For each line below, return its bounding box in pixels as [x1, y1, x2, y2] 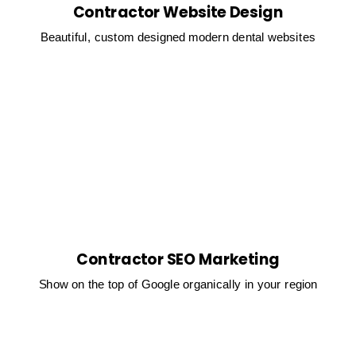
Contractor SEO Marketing [76, 249, 280, 270]
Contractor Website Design [72, 2, 284, 23]
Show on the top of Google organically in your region [38, 277, 318, 292]
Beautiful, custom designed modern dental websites [41, 30, 315, 44]
